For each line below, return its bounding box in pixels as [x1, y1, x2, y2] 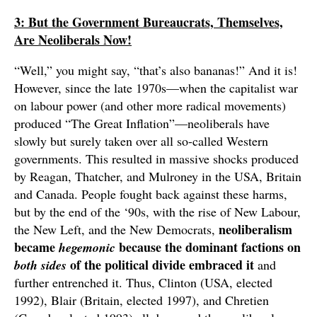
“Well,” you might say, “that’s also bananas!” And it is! [14, 62, 297, 79]
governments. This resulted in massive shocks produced [14, 150, 299, 168]
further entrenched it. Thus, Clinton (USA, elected [14, 274, 272, 292]
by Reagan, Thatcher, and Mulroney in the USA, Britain [14, 168, 301, 185]
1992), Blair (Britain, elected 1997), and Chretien [14, 292, 269, 309]
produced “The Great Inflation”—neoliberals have [14, 115, 270, 132]
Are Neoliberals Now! [14, 30, 132, 50]
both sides [14, 256, 67, 275]
